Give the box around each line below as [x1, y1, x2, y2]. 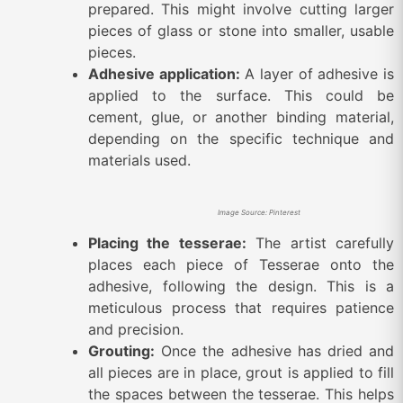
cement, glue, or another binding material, [88, 107, 394, 126]
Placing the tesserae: [88, 233, 246, 252]
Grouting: [88, 341, 155, 360]
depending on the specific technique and [88, 129, 394, 148]
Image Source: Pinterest [218, 207, 300, 217]
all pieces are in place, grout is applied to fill [88, 363, 394, 381]
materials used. [88, 150, 191, 169]
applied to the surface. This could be [88, 85, 394, 104]
